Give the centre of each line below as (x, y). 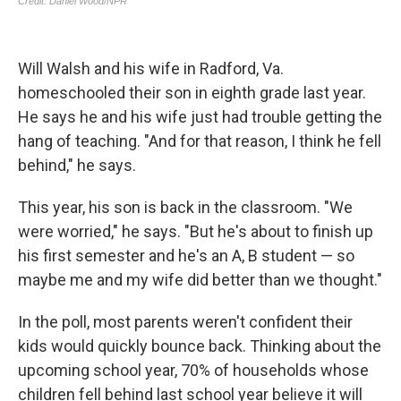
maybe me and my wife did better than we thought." (200, 280)
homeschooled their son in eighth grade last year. (192, 93)
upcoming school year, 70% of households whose (193, 370)
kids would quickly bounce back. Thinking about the (200, 346)
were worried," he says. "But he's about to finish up (196, 231)
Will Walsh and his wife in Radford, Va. (151, 68)
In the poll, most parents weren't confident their (185, 322)
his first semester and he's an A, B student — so (186, 256)
